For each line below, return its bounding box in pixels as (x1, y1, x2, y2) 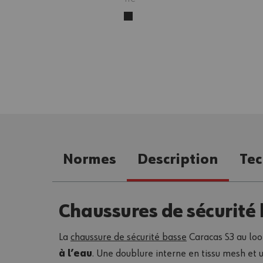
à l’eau (59, 248, 92, 259)
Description (137, 152, 218, 167)
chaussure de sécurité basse (70, 231, 187, 242)
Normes (63, 152, 116, 167)
